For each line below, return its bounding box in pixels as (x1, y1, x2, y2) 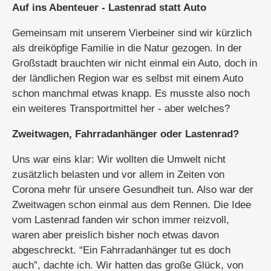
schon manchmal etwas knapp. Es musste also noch (12, 88, 250, 99)
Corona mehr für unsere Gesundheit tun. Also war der (12, 184, 253, 195)
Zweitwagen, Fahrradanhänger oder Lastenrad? (12, 128, 239, 140)
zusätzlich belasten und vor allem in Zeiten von (12, 169, 224, 180)
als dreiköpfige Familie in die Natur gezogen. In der (12, 42, 242, 54)
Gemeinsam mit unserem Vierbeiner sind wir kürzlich (12, 27, 252, 39)
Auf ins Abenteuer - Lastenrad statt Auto (12, 2, 206, 13)
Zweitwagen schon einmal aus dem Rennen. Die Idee (12, 199, 251, 211)
